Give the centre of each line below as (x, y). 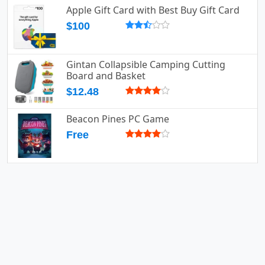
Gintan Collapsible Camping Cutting (146, 64)
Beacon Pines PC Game (118, 119)
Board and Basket (106, 75)
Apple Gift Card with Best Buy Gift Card (153, 10)
